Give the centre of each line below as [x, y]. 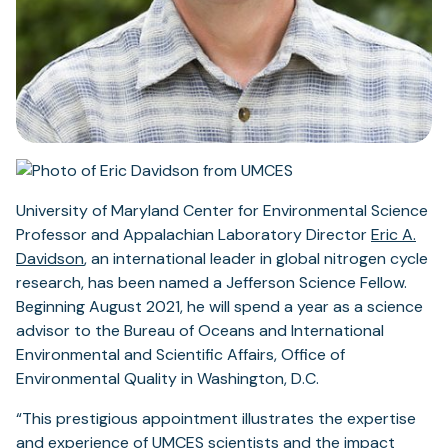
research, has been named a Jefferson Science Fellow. [211, 282]
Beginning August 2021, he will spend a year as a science [219, 306]
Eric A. [393, 234]
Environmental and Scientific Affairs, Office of [180, 354]
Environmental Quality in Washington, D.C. [167, 378]
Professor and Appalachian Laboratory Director [193, 234]
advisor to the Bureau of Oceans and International [200, 330]
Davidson [50, 258]
